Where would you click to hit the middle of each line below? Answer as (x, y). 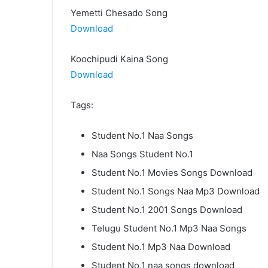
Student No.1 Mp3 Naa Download (161, 247)
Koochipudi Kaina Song (119, 59)
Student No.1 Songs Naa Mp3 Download (176, 191)
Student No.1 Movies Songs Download (172, 173)
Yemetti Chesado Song (119, 13)
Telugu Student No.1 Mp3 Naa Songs (169, 229)
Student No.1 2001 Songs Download (167, 210)
